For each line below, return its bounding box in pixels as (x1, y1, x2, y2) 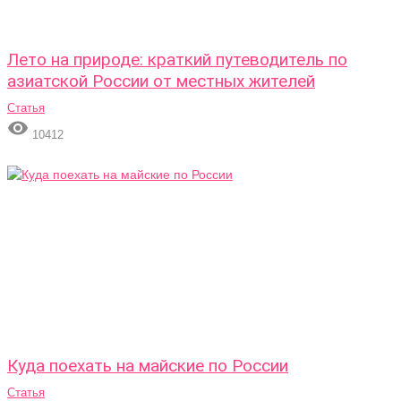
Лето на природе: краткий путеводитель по (7, 49, 347, 70)
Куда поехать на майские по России (7, 355, 288, 376)
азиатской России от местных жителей (7, 71, 315, 91)
